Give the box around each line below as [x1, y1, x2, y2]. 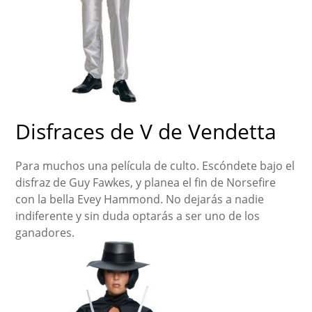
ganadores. [15, 224, 75, 240]
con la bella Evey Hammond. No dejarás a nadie [15, 191, 265, 207]
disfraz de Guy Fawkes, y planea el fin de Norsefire [15, 174, 276, 190]
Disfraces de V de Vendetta [15, 116, 277, 146]
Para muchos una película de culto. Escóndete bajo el [15, 157, 295, 173]
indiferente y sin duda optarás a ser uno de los [15, 208, 260, 224]
